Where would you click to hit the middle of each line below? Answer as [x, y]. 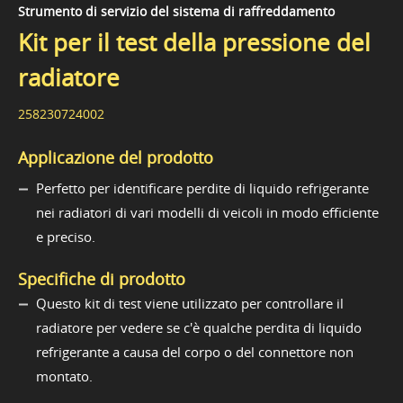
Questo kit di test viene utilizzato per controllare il [190, 303]
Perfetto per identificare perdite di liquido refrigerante [202, 188]
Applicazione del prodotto [116, 157]
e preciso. [66, 236]
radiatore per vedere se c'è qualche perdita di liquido [199, 327]
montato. [64, 376]
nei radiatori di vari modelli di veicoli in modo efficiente [207, 212]
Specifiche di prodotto [102, 278]
